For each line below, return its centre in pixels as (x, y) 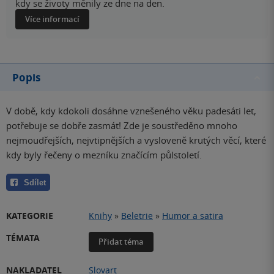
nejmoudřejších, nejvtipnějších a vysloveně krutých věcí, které (136, 140)
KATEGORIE (30, 215)
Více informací (52, 19)
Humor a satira (193, 215)
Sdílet (35, 182)
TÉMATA (23, 237)
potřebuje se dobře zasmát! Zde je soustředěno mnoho (122, 126)
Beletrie (137, 215)
